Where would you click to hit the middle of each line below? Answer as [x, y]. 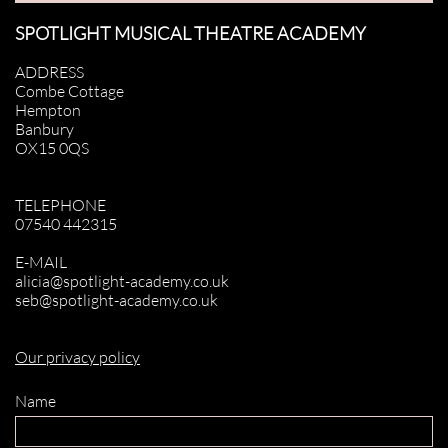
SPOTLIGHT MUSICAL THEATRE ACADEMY [190, 33]
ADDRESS [49, 72]
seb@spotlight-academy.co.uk [116, 300]
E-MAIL [41, 262]
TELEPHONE [60, 205]
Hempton [48, 110]
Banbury [44, 129]
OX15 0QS [52, 148]
